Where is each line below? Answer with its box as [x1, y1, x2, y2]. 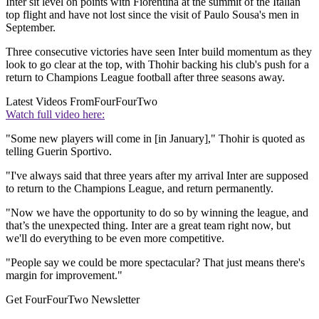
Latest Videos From [6, 95, 94, 108]
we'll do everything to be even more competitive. [6, 232, 224, 245]
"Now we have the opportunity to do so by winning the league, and [6, 206, 308, 219]
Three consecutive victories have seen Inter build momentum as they [6, 46, 312, 58]
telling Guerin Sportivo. [6, 145, 112, 158]
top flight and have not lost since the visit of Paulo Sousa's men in [6, 9, 299, 21]
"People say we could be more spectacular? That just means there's [6, 256, 305, 269]
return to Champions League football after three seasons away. [6, 71, 285, 84]
